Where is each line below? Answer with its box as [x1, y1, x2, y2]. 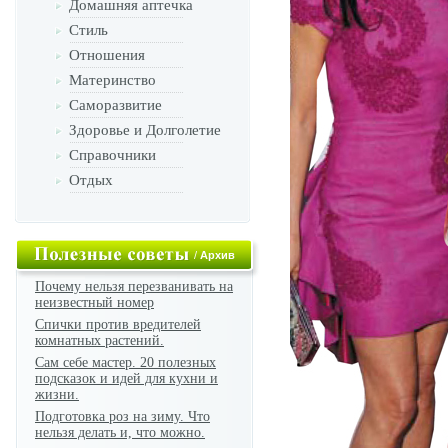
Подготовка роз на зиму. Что [35, 409, 210, 424]
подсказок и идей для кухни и [35, 371, 218, 386]
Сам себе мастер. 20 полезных [35, 355, 216, 370]
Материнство [69, 72, 156, 88]
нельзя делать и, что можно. [35, 425, 205, 440]
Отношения [69, 47, 145, 63]
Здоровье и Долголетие [69, 122, 221, 138]
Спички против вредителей [35, 317, 201, 332]
